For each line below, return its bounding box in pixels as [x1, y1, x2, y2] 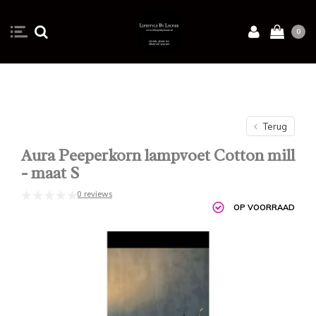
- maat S [21, 163, 79, 183]
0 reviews [77, 189, 112, 199]
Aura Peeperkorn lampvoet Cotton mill [21, 145, 295, 166]
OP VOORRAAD [233, 202, 295, 212]
